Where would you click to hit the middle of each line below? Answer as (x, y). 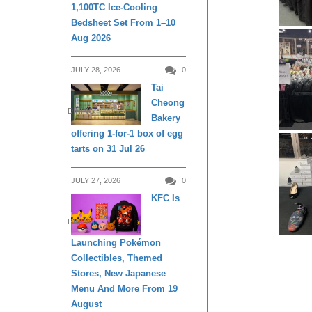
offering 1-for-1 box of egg (127, 133)
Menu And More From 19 (124, 289)
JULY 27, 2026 (96, 180)
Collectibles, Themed (117, 258)
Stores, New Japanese (118, 274)
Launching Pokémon (116, 243)
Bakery (166, 118)
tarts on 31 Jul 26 (108, 148)
